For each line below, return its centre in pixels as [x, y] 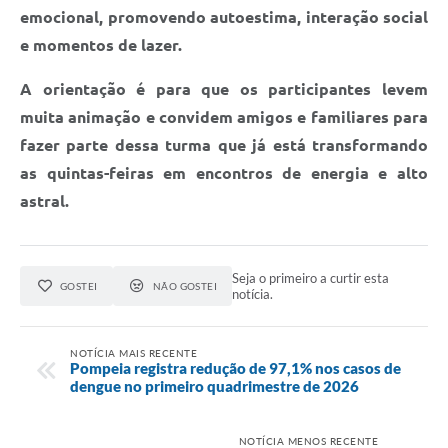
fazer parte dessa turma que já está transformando [224, 144]
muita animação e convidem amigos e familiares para [224, 116]
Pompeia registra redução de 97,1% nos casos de [235, 368]
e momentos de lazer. [101, 44]
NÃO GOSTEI [185, 285]
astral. [44, 200]
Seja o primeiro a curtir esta [311, 277]
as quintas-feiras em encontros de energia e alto [224, 172]
